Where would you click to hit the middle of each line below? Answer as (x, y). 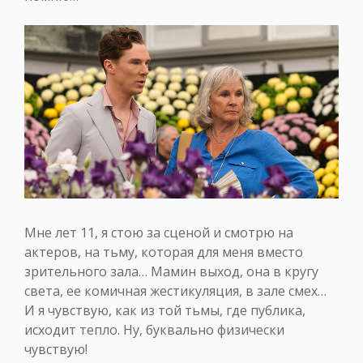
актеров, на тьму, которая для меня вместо (164, 252)
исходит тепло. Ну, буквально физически (154, 329)
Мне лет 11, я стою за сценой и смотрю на (159, 232)
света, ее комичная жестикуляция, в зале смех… (175, 290)
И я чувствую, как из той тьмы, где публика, (165, 310)
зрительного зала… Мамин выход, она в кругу (171, 271)
